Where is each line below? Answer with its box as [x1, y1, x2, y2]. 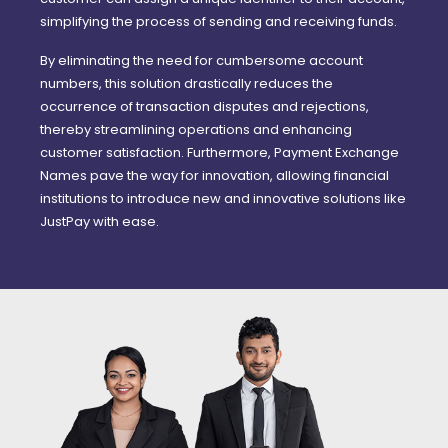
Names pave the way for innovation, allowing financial [40, 166, 389, 185]
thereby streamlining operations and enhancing [40, 120, 352, 139]
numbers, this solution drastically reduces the [40, 74, 333, 93]
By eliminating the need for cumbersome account [40, 51, 363, 70]
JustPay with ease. [40, 212, 159, 231]
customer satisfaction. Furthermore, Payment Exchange [40, 143, 399, 162]
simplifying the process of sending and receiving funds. [40, 12, 397, 31]
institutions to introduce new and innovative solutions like [40, 189, 406, 208]
